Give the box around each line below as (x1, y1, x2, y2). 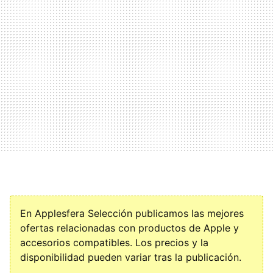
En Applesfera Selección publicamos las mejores (20, 207, 244, 219)
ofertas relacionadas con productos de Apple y (20, 222, 239, 234)
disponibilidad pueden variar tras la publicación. (20, 251, 241, 263)
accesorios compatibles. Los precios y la (20, 236, 208, 249)
